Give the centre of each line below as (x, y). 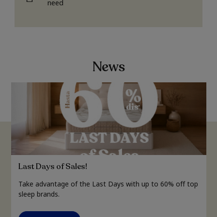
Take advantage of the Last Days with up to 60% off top (108, 184)
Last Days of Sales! (53, 167)
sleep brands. (39, 194)
